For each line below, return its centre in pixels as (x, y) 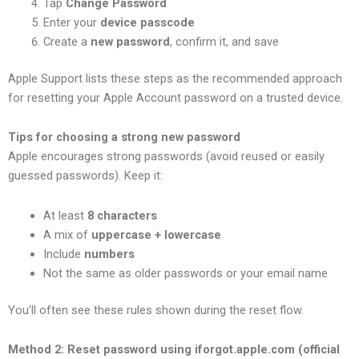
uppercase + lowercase (156, 234)
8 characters (122, 215)
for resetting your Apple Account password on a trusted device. (175, 97)
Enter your (71, 22)
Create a (67, 41)
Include (63, 254)
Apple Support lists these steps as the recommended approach (175, 78)
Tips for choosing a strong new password (124, 137)
